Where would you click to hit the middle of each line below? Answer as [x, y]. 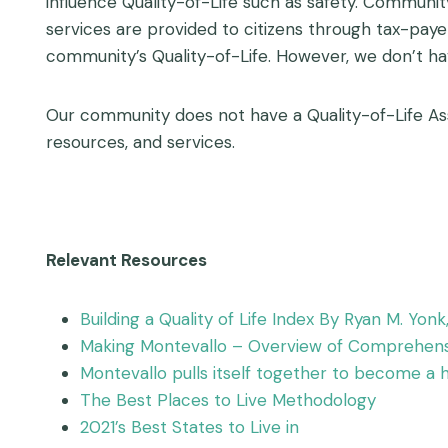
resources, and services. [140, 142]
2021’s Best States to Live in [189, 427]
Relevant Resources [126, 260]
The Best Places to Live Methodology [228, 400]
